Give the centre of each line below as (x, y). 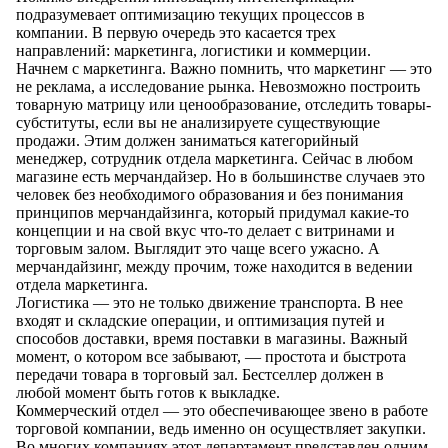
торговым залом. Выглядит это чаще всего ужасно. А (198, 249)
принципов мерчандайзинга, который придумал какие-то (212, 213)
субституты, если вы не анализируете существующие (198, 123)
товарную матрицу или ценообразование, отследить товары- (223, 105)
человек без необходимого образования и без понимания (209, 195)
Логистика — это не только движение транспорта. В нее (209, 303)
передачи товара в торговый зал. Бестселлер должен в (200, 375)
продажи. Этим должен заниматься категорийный (187, 141)
